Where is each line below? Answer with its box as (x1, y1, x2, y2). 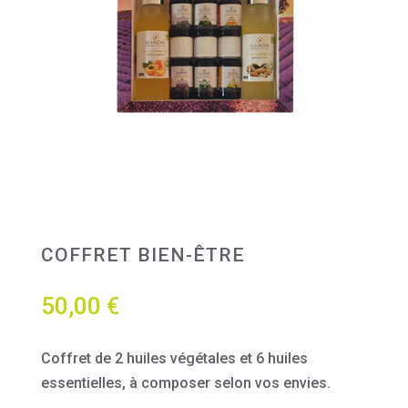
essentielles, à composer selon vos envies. (40, 374, 331, 393)
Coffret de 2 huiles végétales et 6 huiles (40, 350, 308, 368)
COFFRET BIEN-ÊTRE (40, 244, 245, 267)
